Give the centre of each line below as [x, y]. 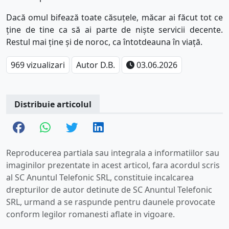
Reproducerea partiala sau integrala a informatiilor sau [113, 153]
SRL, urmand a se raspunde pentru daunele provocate [111, 202]
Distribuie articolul [53, 105]
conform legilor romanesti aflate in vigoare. [90, 214]
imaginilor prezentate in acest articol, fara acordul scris [113, 165]
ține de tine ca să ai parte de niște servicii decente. [114, 30]
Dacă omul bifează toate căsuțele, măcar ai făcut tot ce [114, 18]
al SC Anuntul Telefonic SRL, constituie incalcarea [100, 178]
